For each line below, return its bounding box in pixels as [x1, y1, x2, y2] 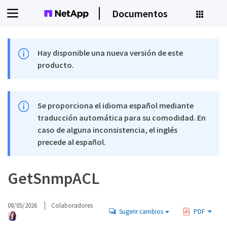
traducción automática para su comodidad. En [37, 112, 206, 123]
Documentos [111, 7, 168, 20]
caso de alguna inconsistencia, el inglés [37, 125, 178, 135]
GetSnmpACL [8, 168, 99, 188]
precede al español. [37, 137, 106, 147]
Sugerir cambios [119, 207, 163, 216]
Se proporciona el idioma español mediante [37, 100, 194, 110]
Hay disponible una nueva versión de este [37, 48, 183, 58]
